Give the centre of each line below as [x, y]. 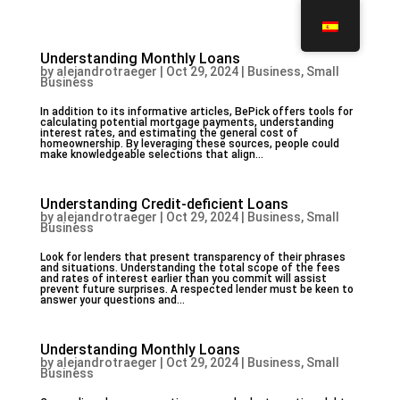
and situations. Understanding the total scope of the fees [190, 268]
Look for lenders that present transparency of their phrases [192, 257]
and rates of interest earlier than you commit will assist [183, 279]
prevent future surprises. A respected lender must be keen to [196, 289]
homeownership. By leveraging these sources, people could [189, 144]
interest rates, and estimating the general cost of [169, 133]
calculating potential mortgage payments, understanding [187, 122]
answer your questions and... [112, 300]
